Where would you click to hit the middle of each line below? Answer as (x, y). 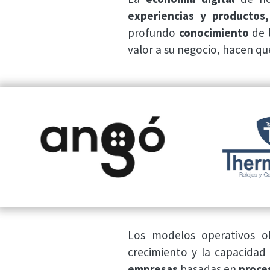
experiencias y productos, (198, 16)
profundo (153, 33)
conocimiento (214, 33)
